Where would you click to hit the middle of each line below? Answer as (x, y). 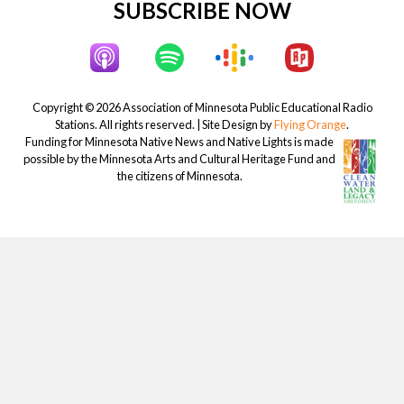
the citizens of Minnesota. (179, 176)
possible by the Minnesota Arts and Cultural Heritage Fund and (179, 159)
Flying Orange (310, 125)
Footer (56, 38)
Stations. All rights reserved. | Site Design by (165, 125)
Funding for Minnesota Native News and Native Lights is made (179, 142)
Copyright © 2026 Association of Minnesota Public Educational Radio (202, 108)
